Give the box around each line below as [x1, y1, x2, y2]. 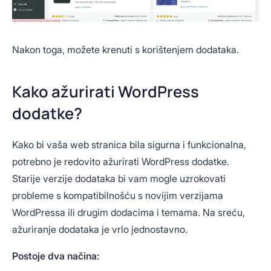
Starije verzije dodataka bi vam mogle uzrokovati [12, 172, 226, 184]
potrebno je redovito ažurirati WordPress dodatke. [12, 155, 229, 168]
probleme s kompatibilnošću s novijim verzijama [12, 189, 223, 201]
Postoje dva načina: [12, 249, 99, 262]
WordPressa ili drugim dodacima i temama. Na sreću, [12, 206, 245, 218]
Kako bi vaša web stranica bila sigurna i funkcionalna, [12, 138, 246, 151]
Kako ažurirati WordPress [12, 80, 199, 102]
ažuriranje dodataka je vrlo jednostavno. [12, 223, 188, 235]
